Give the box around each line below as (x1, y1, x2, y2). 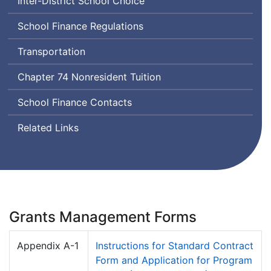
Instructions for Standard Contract (96, 240, 253, 252)
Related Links (18, 122, 79, 134)
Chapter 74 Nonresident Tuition (18, 71, 161, 83)
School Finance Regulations (18, 20, 143, 33)
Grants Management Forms (9, 208, 197, 226)
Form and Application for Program (96, 254, 252, 267)
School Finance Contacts (18, 96, 132, 109)
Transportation (18, 45, 85, 58)
